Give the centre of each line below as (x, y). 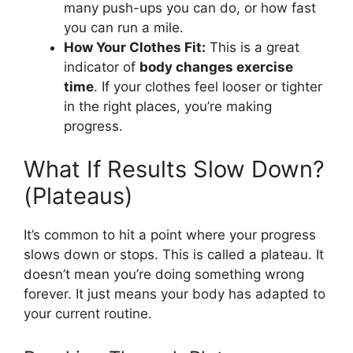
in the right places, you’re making (168, 106)
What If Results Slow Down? (174, 169)
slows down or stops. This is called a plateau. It (174, 255)
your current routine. (88, 314)
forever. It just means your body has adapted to (175, 294)
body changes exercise (216, 67)
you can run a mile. (124, 27)
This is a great (253, 47)
